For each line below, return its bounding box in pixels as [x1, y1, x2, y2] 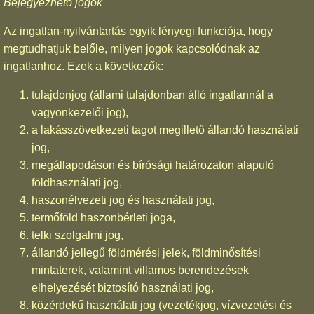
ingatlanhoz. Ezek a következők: [4, 60, 163, 72]
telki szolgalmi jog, [32, 228, 123, 241]
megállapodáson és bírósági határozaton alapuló [32, 158, 274, 171]
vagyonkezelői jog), [32, 106, 128, 118]
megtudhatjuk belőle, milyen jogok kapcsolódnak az [4, 42, 260, 55]
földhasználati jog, [32, 176, 122, 189]
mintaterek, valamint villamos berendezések [32, 264, 249, 276]
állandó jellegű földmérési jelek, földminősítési [32, 246, 261, 259]
